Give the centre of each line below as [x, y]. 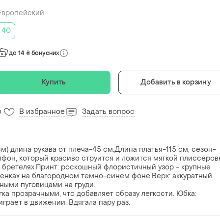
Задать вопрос [109, 111]
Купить [54, 82]
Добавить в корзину [176, 82]
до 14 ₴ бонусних [34, 53]
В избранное [42, 111]
